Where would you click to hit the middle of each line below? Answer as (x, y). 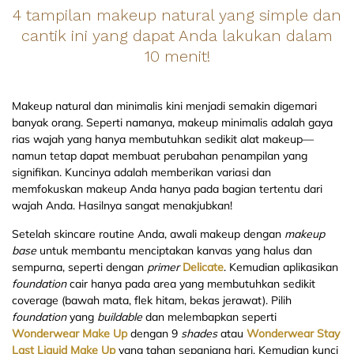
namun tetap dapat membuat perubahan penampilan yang (160, 156)
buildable (120, 317)
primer (165, 267)
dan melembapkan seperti (209, 317)
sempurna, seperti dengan (79, 267)
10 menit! (177, 56)
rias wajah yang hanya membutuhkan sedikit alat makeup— (163, 139)
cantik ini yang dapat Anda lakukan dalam (177, 36)
